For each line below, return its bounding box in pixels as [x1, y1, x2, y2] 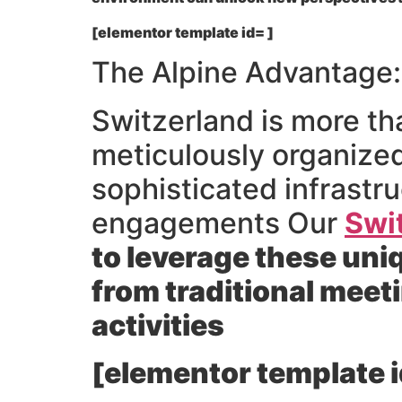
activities [92, 308, 224, 344]
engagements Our [92, 205, 345, 241]
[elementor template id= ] [92, 22, 274, 41]
